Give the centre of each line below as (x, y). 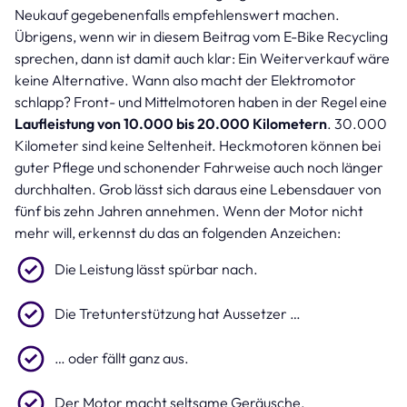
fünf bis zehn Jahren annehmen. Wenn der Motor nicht (189, 210)
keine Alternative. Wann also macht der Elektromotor (185, 79)
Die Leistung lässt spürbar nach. (158, 268)
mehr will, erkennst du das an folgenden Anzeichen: (179, 232)
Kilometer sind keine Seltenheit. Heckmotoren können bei (198, 145)
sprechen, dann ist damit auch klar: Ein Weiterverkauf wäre (202, 58)
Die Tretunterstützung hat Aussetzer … (179, 313)
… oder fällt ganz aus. (123, 357)
